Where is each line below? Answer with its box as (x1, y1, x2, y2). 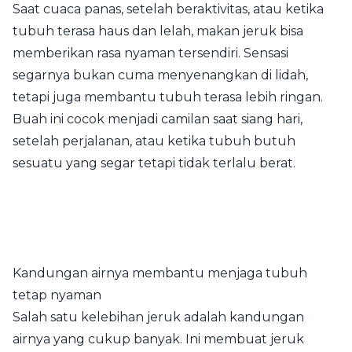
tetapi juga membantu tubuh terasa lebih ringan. (13, 89, 323, 104)
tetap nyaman (13, 287, 101, 302)
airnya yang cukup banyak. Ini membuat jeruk (13, 331, 304, 346)
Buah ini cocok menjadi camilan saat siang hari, (13, 111, 302, 126)
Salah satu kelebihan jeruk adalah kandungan (13, 309, 304, 324)
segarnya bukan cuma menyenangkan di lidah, (13, 67, 308, 82)
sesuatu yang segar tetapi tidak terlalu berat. (13, 155, 295, 170)
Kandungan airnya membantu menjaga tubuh (13, 265, 307, 280)
